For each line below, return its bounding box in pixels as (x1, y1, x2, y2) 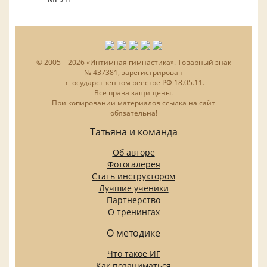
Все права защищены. (94, 87, 173, 98)
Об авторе (112, 146, 155, 158)
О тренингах (107, 206, 160, 218)
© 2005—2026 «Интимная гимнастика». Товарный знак (36, 57, 231, 67)
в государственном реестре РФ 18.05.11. (63, 77, 204, 88)
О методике (107, 226, 160, 240)
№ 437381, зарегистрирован (84, 67, 183, 77)
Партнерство (107, 194, 160, 206)
